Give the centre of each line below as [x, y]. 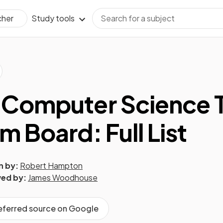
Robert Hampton [51, 166]
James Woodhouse [63, 177]
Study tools [53, 18]
